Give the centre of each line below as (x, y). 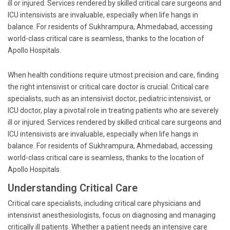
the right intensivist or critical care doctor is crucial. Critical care (108, 87)
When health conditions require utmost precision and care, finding (113, 75)
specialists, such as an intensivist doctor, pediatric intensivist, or (109, 99)
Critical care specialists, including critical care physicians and (104, 203)
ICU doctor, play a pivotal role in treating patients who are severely (113, 110)
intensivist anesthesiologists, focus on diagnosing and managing (112, 215)
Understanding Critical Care (73, 188)
